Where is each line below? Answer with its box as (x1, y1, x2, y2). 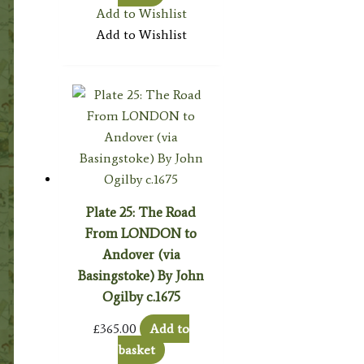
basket (117, 341, 155, 357)
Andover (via (102, 245, 180, 262)
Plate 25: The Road (86, 203, 197, 220)
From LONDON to (85, 224, 197, 241)
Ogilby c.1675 (102, 288, 180, 305)
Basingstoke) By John (78, 266, 205, 284)
